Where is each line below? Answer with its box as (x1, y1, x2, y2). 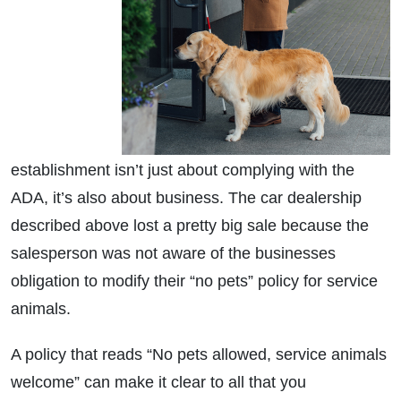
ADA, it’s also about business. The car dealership (11, 189, 362, 208)
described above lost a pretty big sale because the (11, 217, 369, 235)
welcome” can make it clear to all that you (11, 373, 306, 392)
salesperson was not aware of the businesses (11, 244, 336, 263)
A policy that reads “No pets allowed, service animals (11, 346, 387, 364)
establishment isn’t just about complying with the (11, 161, 354, 180)
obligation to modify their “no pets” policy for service (11, 272, 378, 291)
